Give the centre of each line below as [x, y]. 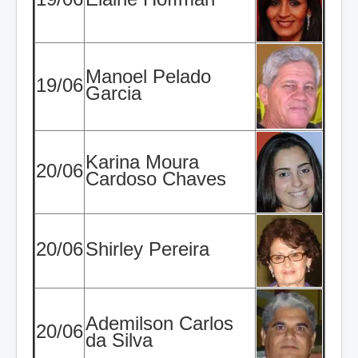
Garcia [113, 93]
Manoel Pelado [148, 76]
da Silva [119, 340]
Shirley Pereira [147, 249]
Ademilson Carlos [159, 323]
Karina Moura [142, 161]
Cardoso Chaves [156, 178]
